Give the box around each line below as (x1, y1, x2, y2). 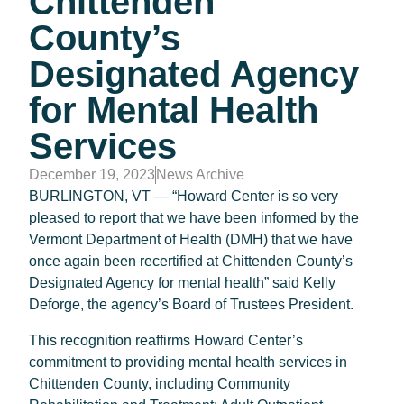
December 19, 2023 (29, 167, 155, 182)
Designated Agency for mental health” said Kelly (29, 275, 335, 290)
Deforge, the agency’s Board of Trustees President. (29, 297, 353, 312)
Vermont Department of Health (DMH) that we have (29, 232, 353, 247)
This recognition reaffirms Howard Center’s (29, 333, 303, 348)
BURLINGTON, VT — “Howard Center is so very (29, 188, 338, 204)
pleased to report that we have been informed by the (29, 210, 359, 225)
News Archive (156, 167, 244, 182)
